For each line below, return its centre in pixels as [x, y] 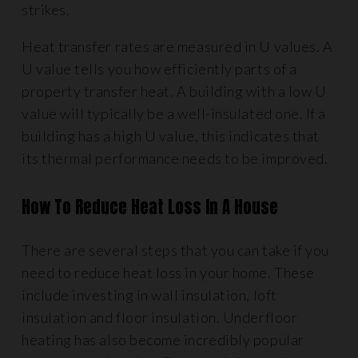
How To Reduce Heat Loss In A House [150, 207]
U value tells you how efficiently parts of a [159, 69]
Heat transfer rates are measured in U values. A [177, 46]
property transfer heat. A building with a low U [174, 91]
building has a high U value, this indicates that [171, 136]
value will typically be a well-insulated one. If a [174, 113]
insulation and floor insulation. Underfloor [160, 317]
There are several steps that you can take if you [175, 250]
